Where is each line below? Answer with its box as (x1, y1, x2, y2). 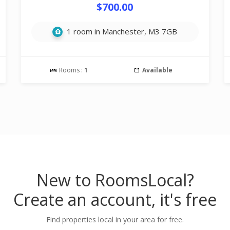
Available (142, 66, 172, 74)
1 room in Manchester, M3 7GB (65, 26, 178, 36)
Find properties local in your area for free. (46, 215, 184, 224)
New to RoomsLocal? (36, 169, 194, 191)
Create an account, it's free (13, 188, 217, 210)
